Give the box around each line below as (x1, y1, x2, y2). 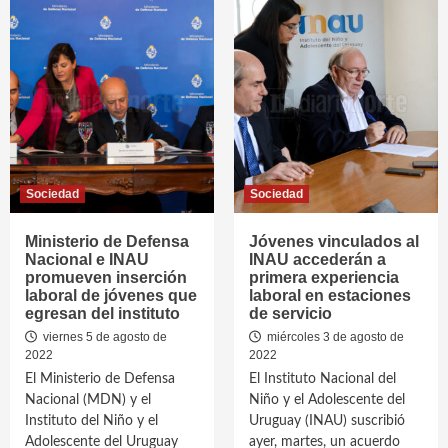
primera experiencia (249, 269, 399, 286)
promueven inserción (25, 269, 187, 286)
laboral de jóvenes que (25, 287, 197, 304)
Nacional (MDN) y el (25, 393, 151, 407)
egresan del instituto (25, 305, 180, 322)
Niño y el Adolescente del (249, 393, 405, 407)
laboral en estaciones (249, 287, 411, 304)
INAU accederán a (249, 251, 386, 268)
